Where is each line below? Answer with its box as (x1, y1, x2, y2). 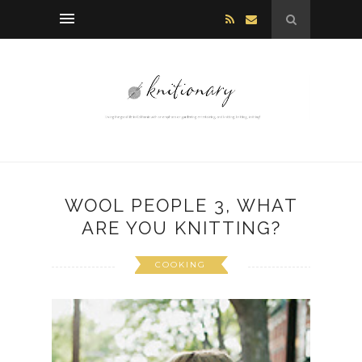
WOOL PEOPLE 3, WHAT (64, 195, 298, 217)
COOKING (154, 259, 206, 271)
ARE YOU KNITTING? (81, 217, 281, 239)
